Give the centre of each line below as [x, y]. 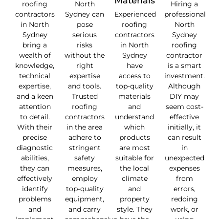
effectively [35, 179]
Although [184, 86]
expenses [184, 168]
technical [35, 76]
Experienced [135, 14]
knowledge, [35, 66]
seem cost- [184, 107]
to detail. [35, 117]
